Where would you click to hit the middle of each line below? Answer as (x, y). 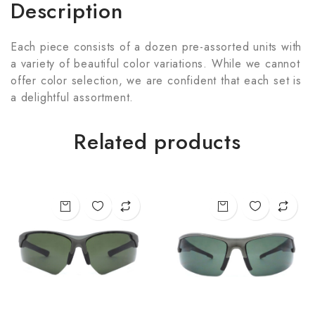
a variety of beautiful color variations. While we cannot (155, 63)
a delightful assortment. (72, 97)
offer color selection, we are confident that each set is (156, 80)
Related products (157, 141)
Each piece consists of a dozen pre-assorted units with (156, 46)
